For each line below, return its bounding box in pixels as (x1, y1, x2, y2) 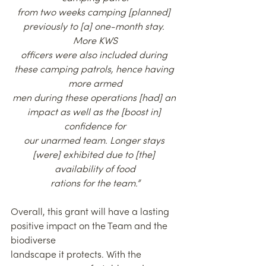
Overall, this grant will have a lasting (11, 207, 172, 217)
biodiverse (11, 236, 56, 246)
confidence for (64, 122, 126, 132)
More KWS (72, 36, 118, 46)
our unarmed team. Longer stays (23, 136, 167, 146)
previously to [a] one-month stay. (23, 22, 167, 32)
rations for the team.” (50, 179, 140, 189)
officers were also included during (20, 50, 170, 61)
